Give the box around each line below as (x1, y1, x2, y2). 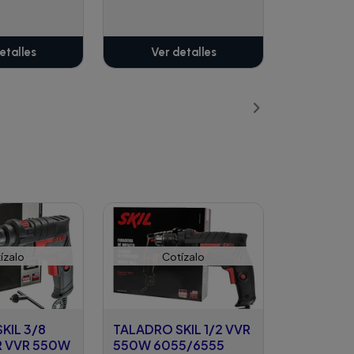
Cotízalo (162, 249, 205, 263)
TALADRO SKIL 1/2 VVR (113, 321, 250, 338)
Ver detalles (150, 45, 217, 60)
